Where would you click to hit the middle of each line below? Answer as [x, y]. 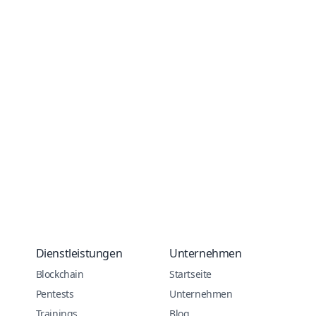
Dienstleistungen [79, 253]
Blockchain [60, 274]
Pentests [55, 294]
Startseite [190, 274]
